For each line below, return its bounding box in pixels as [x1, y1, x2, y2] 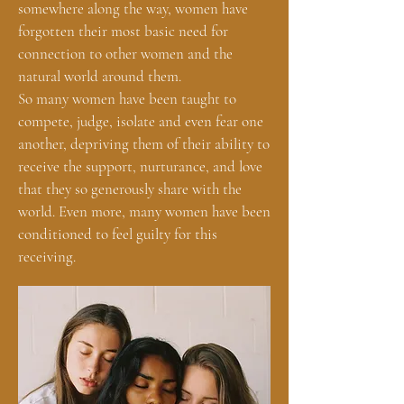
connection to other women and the [18, 44, 233, 63]
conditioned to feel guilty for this [18, 225, 217, 243]
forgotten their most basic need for [18, 22, 228, 41]
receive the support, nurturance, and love [18, 157, 262, 176]
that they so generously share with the [18, 179, 242, 198]
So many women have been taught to [18, 89, 236, 108]
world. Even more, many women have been [18, 202, 271, 221]
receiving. [18, 247, 79, 266]
